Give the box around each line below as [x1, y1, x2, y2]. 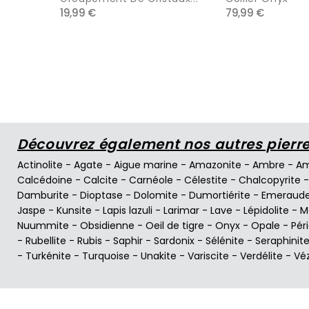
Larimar [163, 203, 199, 217]
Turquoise [82, 248, 130, 263]
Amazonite [189, 157, 241, 172]
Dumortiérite [189, 188, 250, 202]
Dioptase [80, 188, 123, 202]
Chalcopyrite [239, 172, 301, 187]
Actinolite [17, 157, 63, 172]
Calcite [83, 172, 118, 187]
